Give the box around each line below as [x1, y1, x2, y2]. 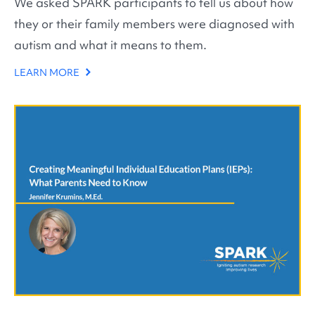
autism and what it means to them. [14, 36, 207, 53]
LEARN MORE [14, 65, 82, 79]
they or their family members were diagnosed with [14, 15, 295, 32]
